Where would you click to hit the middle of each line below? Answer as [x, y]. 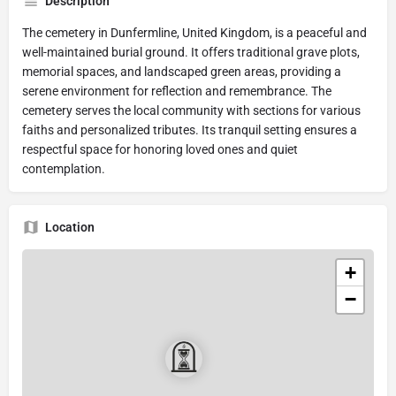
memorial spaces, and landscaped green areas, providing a [182, 71]
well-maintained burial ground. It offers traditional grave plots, [191, 52]
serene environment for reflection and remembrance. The [177, 91]
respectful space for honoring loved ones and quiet [160, 149]
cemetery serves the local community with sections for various [191, 110]
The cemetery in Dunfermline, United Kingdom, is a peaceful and [194, 32]
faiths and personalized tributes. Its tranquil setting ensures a [190, 129]
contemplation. [64, 168]
